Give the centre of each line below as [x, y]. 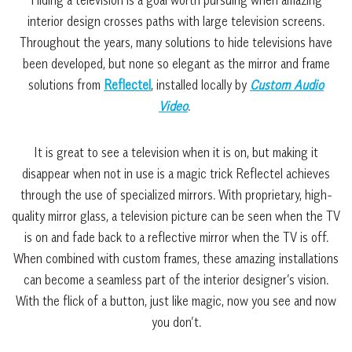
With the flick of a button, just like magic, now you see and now [176, 301]
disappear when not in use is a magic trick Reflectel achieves [176, 173]
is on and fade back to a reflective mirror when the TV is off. [176, 237]
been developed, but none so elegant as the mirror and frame [176, 63]
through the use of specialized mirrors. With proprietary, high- [176, 194]
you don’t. [176, 322]
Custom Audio [287, 84]
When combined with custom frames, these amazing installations [176, 258]
